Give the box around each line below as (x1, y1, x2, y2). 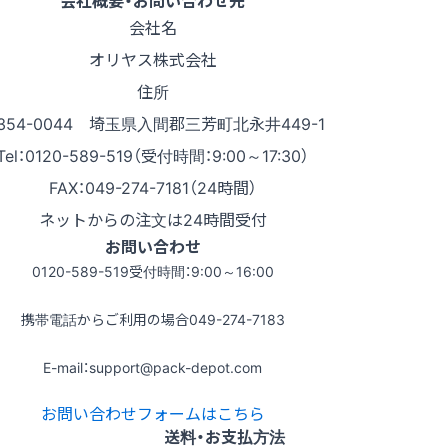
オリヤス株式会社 (88, 47, 217, 72)
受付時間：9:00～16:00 (128, 261, 274, 282)
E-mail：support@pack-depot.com (43, 357, 262, 378)
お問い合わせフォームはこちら (40, 401, 265, 426)
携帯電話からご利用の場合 (20, 309, 189, 330)
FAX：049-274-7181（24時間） (48, 175, 257, 200)
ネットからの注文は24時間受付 (38, 207, 267, 232)
